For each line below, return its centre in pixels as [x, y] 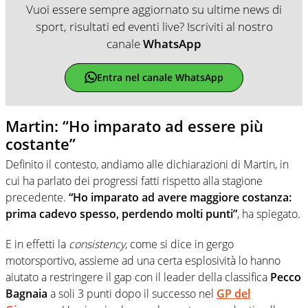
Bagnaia [26, 294]
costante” [41, 143]
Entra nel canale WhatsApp [160, 78]
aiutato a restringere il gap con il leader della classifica [138, 277]
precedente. [37, 198]
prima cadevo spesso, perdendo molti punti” [121, 214]
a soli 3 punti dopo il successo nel [132, 294]
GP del [233, 294]
